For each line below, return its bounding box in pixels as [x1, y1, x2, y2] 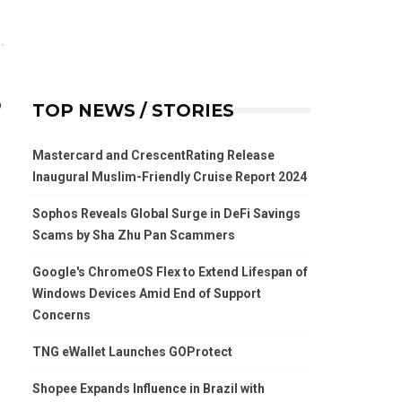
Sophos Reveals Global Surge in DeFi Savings [32, 206, 301, 221]
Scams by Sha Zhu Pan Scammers [32, 228, 235, 242]
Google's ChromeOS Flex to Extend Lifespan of [32, 265, 308, 279]
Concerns [32, 308, 91, 322]
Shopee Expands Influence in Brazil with [32, 381, 265, 396]
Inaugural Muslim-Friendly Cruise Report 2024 [32, 170, 307, 184]
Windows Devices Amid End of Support [32, 286, 261, 301]
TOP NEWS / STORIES [32, 100, 234, 121]
